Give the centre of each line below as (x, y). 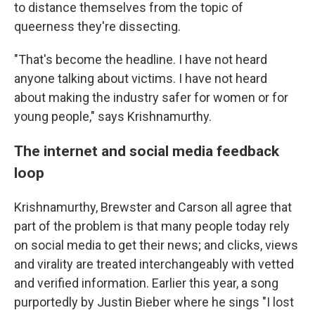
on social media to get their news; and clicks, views (156, 245)
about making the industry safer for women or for (151, 97)
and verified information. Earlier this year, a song (146, 283)
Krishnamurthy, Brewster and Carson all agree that (153, 207)
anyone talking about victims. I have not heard (141, 78)
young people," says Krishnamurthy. (113, 116)
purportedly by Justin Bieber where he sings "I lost (154, 302)
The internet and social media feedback (147, 150)
